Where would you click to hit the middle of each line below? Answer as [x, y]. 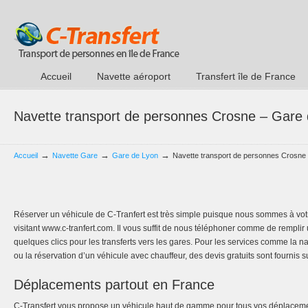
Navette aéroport [134, 76]
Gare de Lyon [135, 155]
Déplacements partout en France [114, 285]
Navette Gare [75, 155]
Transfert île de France [246, 76]
